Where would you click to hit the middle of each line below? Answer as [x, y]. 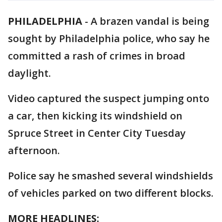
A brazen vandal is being [150, 21]
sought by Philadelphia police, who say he [109, 38]
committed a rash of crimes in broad [97, 56]
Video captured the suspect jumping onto [109, 98]
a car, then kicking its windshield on [95, 116]
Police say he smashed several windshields [111, 176]
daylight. [29, 73]
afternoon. [34, 150]
